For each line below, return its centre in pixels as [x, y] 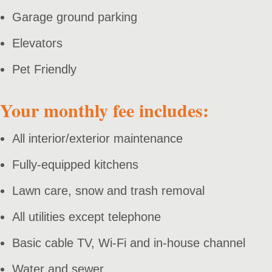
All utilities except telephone [87, 216]
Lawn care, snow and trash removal [108, 190]
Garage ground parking [75, 17]
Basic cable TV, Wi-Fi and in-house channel [129, 243]
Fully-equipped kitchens [75, 164]
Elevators [37, 43]
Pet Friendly [44, 69]
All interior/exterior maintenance [97, 138]
